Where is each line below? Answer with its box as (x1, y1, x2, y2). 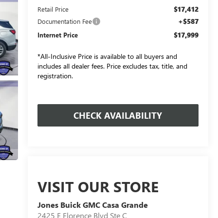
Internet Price (37, 30, 78, 39)
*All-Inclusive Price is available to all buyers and (37, 51, 177, 61)
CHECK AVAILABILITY (73, 109, 163, 121)
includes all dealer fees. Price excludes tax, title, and (37, 61, 187, 71)
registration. (37, 71, 73, 80)
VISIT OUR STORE (37, 177, 159, 197)
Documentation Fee (37, 17, 92, 25)
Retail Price (37, 4, 69, 13)
